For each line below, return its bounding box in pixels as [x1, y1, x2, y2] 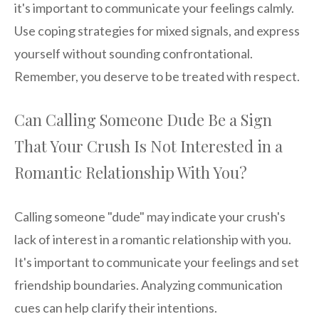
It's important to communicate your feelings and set [14, 254, 299, 271]
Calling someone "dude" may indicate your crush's [14, 209, 286, 225]
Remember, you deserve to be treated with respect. [14, 68, 300, 85]
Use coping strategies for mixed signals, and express [14, 23, 300, 39]
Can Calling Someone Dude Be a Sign [14, 109, 272, 131]
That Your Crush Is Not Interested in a [14, 135, 283, 157]
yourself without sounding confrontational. [14, 46, 253, 62]
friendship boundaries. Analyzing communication [14, 277, 283, 293]
